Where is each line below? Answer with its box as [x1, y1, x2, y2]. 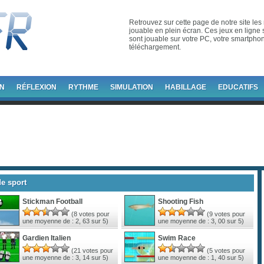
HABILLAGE [165, 83, 206, 91]
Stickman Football [22, 197, 82, 206]
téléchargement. [129, 43, 181, 51]
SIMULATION [110, 83, 153, 91]
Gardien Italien [22, 233, 71, 242]
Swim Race [158, 233, 196, 242]
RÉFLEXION [16, 83, 57, 91]
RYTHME [68, 83, 98, 91]
